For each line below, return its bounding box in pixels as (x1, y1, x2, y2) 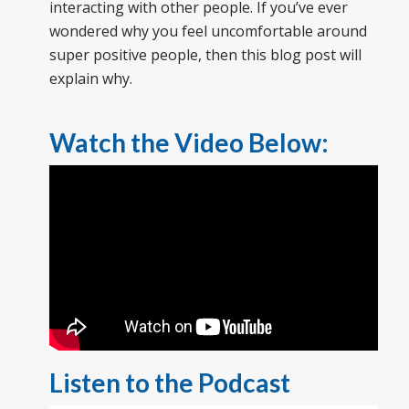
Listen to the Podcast (48, 366, 290, 398)
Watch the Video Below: (48, 126, 329, 158)
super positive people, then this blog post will (48, 44, 362, 65)
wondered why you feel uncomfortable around (48, 20, 367, 41)
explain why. (48, 68, 132, 89)
